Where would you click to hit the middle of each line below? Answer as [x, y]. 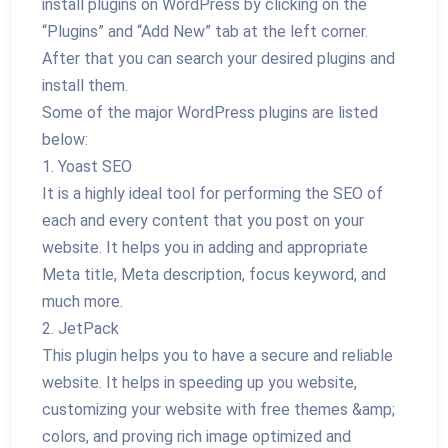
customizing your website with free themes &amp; [218, 409]
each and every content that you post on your [203, 220]
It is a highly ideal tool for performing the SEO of [212, 193]
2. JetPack [80, 328]
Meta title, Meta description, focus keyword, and [214, 274]
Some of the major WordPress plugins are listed [210, 112]
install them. [85, 85]
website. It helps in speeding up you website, [199, 382]
